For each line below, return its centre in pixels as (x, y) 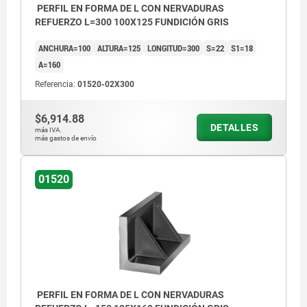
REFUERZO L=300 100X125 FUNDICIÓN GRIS (132, 22)
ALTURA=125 (119, 48)
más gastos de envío (66, 138)
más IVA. (49, 130)
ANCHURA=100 (64, 48)
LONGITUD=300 (173, 48)
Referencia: (56, 85)
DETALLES (234, 128)
